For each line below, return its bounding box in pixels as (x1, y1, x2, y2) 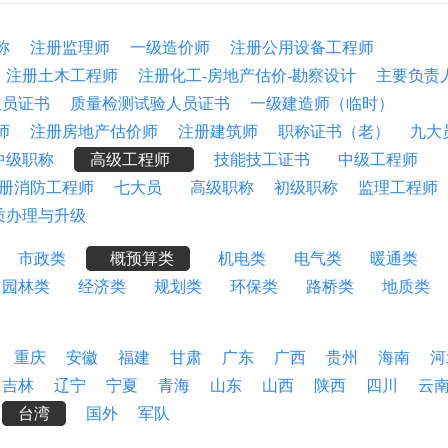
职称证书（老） (278, 123, 390, 140)
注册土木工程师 (6, 67, 118, 84)
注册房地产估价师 (30, 123, 158, 140)
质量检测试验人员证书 (70, 95, 230, 112)
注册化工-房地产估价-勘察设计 (138, 67, 356, 84)
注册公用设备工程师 (230, 39, 374, 56)
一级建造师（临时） (250, 95, 394, 112)
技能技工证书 (214, 151, 318, 168)
